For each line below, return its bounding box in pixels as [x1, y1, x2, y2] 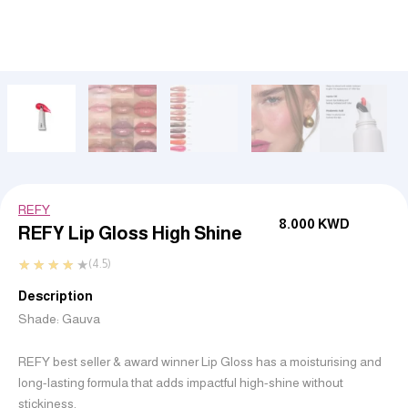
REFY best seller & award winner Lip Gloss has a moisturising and [18, 354, 382, 370]
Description [18, 288, 93, 303]
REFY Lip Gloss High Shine [18, 222, 242, 243]
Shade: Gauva [18, 311, 100, 326]
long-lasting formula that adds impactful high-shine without [18, 375, 343, 391]
